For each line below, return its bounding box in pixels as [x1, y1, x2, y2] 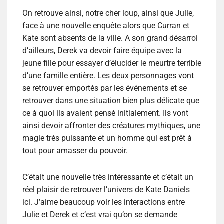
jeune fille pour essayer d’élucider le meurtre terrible [22, 58, 201, 68]
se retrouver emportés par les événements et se [22, 83, 187, 93]
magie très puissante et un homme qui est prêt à [22, 133, 192, 143]
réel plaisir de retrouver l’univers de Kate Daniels [22, 185, 190, 195]
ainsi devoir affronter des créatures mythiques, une [22, 121, 200, 131]
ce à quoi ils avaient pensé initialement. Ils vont [22, 108, 188, 118]
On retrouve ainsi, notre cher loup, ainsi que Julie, [22, 8, 194, 18]
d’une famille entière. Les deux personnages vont [22, 71, 194, 81]
